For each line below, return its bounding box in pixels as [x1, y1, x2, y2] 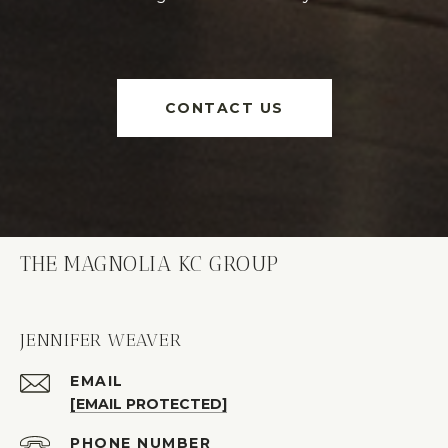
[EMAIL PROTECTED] [70, 394, 227, 413]
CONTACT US [164, 98, 284, 117]
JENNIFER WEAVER [20, 328, 182, 351]
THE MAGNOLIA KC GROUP [20, 250, 279, 276]
